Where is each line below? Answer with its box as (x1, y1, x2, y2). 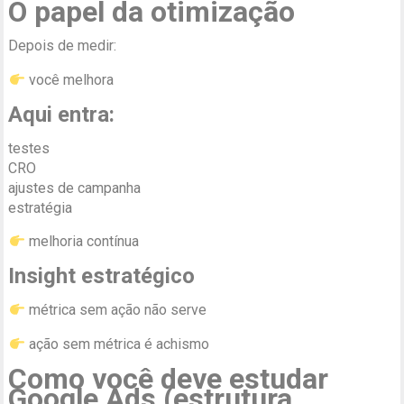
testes (8, 140, 50, 158)
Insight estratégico (8, 263, 196, 289)
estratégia (8, 199, 73, 217)
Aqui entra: (8, 102, 115, 128)
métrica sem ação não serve (24, 301, 207, 319)
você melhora (24, 71, 114, 89)
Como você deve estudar (8, 362, 329, 397)
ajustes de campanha (8, 179, 142, 197)
